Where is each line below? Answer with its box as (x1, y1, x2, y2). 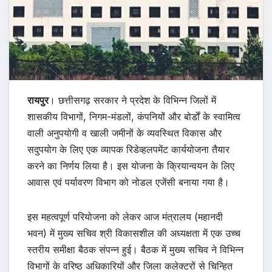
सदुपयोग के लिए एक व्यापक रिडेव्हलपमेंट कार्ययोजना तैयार (27, 143, 229, 156)
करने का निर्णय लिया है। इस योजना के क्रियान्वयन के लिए (27, 160, 234, 172)
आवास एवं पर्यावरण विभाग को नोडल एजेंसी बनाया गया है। (27, 176, 229, 189)
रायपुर (27, 94, 49, 107)
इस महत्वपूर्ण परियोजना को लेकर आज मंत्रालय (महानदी (27, 211, 223, 223)
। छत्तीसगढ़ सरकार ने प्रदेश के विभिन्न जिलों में (49, 94, 216, 107)
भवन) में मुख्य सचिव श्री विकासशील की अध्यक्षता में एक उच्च (27, 227, 240, 240)
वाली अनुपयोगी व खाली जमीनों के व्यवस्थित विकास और (27, 127, 222, 140)
